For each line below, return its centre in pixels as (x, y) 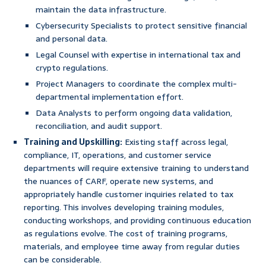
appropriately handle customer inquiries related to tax (129, 194)
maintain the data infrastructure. (101, 10)
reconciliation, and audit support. (99, 126)
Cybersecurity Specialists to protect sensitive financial (141, 26)
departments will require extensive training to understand (136, 168)
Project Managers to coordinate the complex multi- (136, 84)
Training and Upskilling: (73, 142)
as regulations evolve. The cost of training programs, (126, 234)
